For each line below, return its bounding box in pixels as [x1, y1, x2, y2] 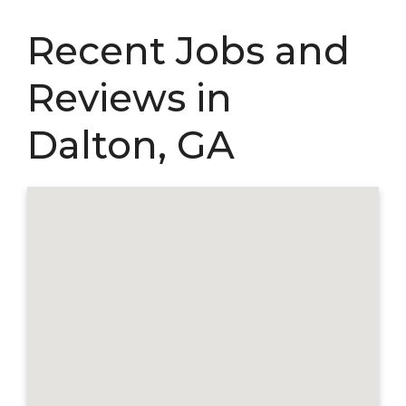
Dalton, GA [27, 121, 235, 169]
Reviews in [27, 73, 232, 121]
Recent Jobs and [27, 26, 350, 74]
